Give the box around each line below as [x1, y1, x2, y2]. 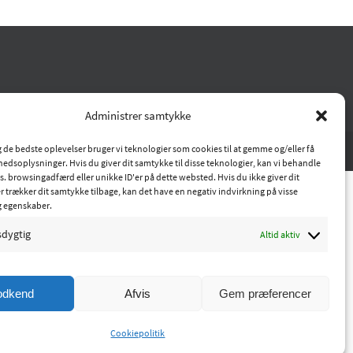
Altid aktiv [260, 229, 300, 240]
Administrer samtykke [84, 108, 191, 123]
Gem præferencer [219, 286, 312, 300]
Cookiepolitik [110, 327, 165, 339]
